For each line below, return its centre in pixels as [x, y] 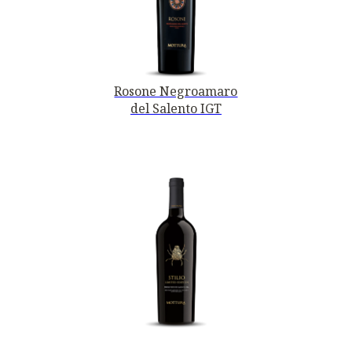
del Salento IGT [176, 108]
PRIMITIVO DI [176, 341]
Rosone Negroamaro [176, 91]
